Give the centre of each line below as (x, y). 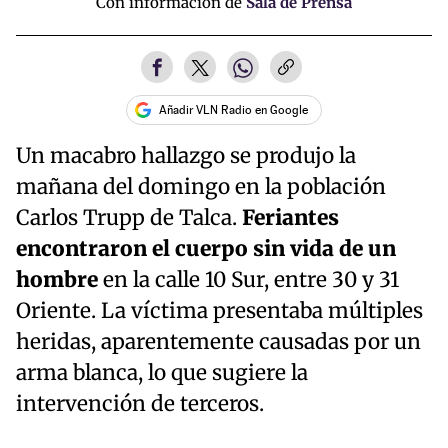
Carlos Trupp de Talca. (129, 217)
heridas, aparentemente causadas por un (218, 341)
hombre (57, 279)
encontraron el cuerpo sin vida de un (206, 248)
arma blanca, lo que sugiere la (162, 372)
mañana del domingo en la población (201, 186)
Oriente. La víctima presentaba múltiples (219, 310)
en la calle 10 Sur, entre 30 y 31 (248, 279)
